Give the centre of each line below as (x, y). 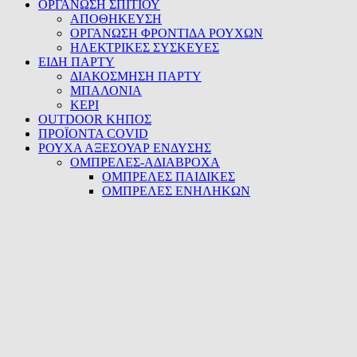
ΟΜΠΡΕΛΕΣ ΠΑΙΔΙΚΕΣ (169, 176)
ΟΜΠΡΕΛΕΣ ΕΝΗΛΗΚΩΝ (176, 190)
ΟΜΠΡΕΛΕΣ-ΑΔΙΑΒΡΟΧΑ (145, 162)
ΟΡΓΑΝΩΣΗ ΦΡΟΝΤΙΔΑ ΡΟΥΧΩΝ (167, 33)
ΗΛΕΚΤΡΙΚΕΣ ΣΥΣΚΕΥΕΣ (145, 47)
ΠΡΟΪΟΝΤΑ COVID (93, 133)
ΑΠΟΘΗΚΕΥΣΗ (116, 18)
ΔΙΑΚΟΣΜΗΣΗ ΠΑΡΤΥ (136, 76)
